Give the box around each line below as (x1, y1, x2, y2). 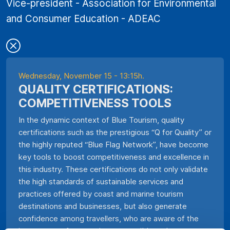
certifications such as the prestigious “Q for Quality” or (18, 127, 212, 137)
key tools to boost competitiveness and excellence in (18, 151, 209, 162)
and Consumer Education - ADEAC (6, 12, 161, 25)
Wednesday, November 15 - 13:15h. (18, 70, 144, 81)
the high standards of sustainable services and (18, 176, 183, 186)
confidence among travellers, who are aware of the (18, 213, 199, 223)
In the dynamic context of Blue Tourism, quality (18, 114, 184, 125)
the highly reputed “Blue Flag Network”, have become (18, 139, 208, 149)
